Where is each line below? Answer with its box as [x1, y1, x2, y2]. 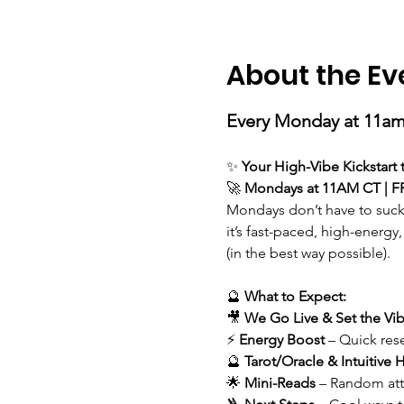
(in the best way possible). [225, 243, 390, 262]
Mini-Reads [243, 373, 316, 391]
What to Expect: [243, 287, 346, 305]
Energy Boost [238, 330, 325, 348]
